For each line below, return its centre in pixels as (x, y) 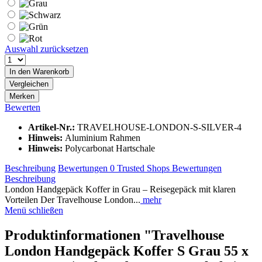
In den (20, 71)
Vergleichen (29, 84)
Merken (22, 96)
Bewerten (23, 107)
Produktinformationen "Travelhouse (115, 235)
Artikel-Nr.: (53, 127)
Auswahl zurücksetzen (46, 49)
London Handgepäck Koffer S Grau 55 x (127, 251)
